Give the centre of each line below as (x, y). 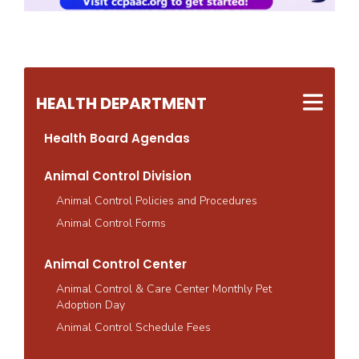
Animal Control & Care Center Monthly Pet (164, 288)
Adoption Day (91, 305)
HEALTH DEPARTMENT (121, 103)
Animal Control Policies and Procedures (157, 200)
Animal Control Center (115, 264)
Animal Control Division (118, 175)
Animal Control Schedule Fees (133, 327)
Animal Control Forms (111, 223)
